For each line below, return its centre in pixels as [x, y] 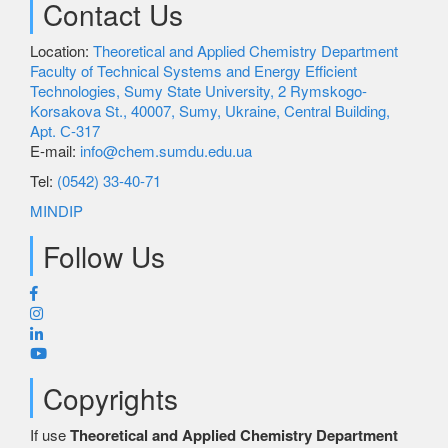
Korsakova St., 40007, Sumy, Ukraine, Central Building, [210, 110]
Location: [61, 50]
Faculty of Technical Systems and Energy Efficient [193, 70]
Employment [224, 125]
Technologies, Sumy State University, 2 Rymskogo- [198, 90]
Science [224, 42]
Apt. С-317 [65, 130]
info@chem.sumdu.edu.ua [166, 150]
